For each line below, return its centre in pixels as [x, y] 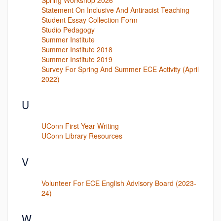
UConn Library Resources [82, 136]
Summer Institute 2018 [77, 49]
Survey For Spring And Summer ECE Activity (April [120, 69]
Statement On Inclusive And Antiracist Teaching [115, 10]
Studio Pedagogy [68, 29]
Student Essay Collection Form [90, 19]
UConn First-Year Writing [80, 126]
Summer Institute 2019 [77, 59]
